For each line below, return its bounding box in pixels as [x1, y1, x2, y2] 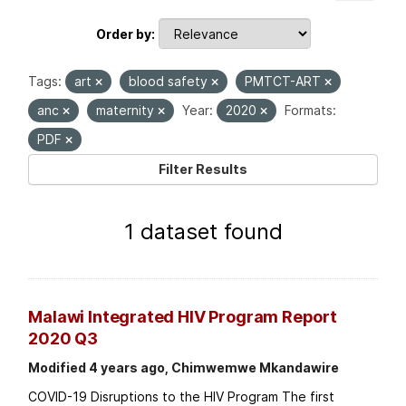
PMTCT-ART [245, 73, 325, 90]
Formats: [285, 102, 337, 119]
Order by [95, 25, 151, 42]
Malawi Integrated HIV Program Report [28, 307, 337, 327]
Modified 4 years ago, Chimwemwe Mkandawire [28, 360, 340, 376]
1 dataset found [123, 218, 283, 246]
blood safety [129, 73, 212, 90]
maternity [96, 102, 159, 119]
